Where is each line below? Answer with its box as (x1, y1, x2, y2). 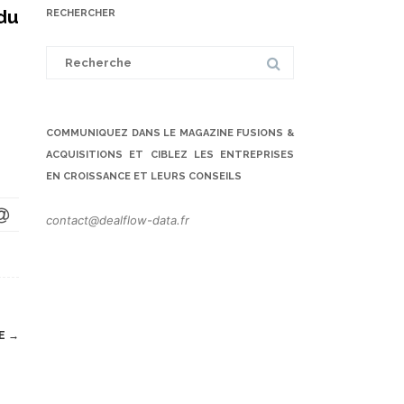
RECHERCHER (46, 7, 115, 20)
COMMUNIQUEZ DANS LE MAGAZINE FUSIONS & (46, 127, 294, 140)
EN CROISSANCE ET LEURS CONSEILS (46, 170, 242, 183)
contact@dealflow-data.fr (46, 213, 189, 228)
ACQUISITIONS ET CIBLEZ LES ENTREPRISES (46, 149, 294, 161)
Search (45, 43, 84, 59)
